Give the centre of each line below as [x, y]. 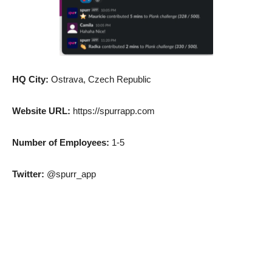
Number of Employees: [62, 143]
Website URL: [42, 111]
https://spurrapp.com [114, 111]
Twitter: [29, 174]
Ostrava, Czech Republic [101, 80]
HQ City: [32, 80]
